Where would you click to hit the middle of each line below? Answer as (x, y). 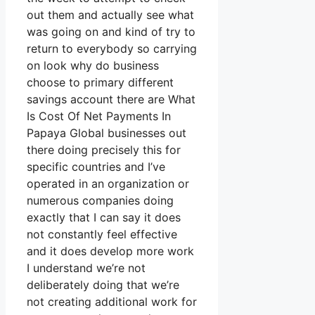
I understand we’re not (86, 268)
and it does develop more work (110, 251)
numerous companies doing (100, 201)
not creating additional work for (112, 302)
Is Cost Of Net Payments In (99, 116)
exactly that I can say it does (104, 218)
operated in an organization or (108, 184)
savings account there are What (111, 99)
